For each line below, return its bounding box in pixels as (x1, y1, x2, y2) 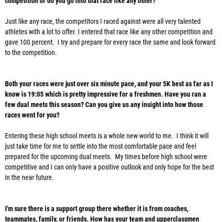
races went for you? (5, 111, 59, 119)
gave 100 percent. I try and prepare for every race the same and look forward (5, 38, 216, 47)
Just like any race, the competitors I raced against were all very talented (5, 17, 201, 26)
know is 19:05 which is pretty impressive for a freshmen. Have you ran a (5, 90, 206, 99)
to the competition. (5, 49, 58, 57)
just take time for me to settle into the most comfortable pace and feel (5, 142, 196, 151)
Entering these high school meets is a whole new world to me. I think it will (5, 132, 209, 140)
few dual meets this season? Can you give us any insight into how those (5, 101, 203, 109)
